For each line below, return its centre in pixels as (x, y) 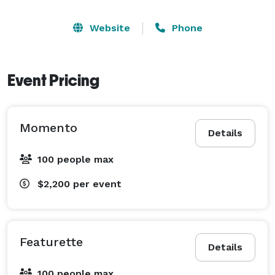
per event (97, 184)
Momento (48, 127)
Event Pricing (53, 80)
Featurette (51, 242)
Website (108, 28)
